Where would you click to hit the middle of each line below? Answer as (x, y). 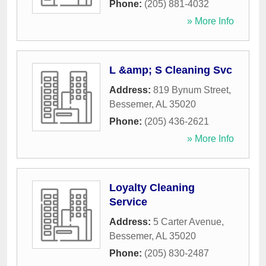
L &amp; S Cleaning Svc (171, 70)
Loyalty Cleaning (152, 188)
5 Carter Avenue (187, 222)
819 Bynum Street (191, 90)
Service (128, 202)
